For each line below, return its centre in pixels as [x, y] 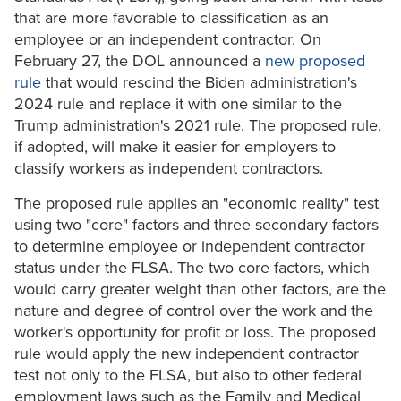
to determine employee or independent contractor [190, 247]
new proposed [315, 61]
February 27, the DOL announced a [140, 61]
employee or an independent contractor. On [168, 40]
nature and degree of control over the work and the [194, 311]
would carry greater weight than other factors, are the [200, 290]
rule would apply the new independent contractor [187, 354]
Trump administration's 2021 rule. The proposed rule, [198, 126]
